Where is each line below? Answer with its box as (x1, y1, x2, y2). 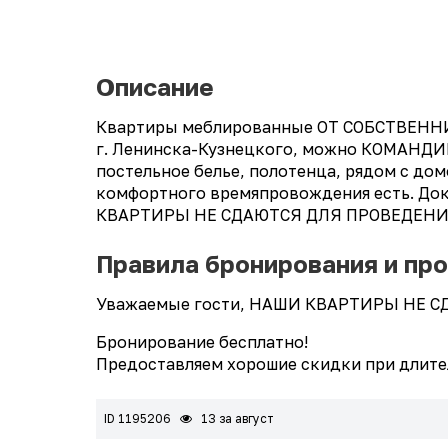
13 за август (198, 411, 274, 427)
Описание (96, 72, 214, 102)
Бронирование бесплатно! (96, 332, 308, 353)
